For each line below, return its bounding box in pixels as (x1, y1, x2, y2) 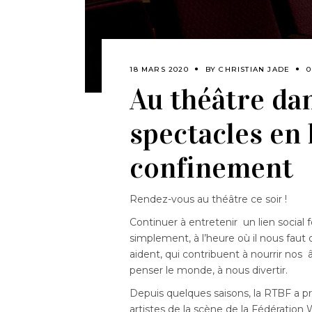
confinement (130, 150, 294, 186)
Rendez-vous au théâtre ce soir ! (130, 193, 288, 206)
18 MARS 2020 (130, 65, 189, 75)
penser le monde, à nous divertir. (130, 264, 291, 277)
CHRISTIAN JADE (219, 65, 290, 75)
